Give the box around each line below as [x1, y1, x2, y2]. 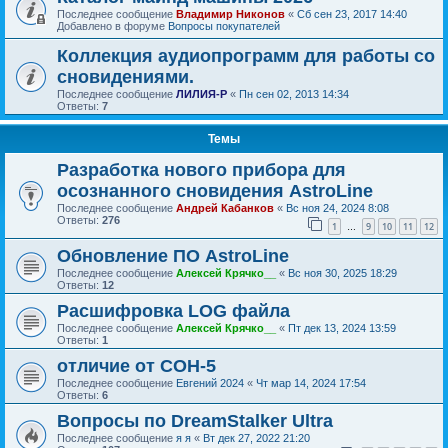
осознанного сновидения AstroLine [57, 181, 373, 201]
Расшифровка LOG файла [57, 300, 290, 321]
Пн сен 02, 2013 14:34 [239, 88, 349, 100]
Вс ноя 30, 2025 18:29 [288, 266, 397, 279]
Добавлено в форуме [57, 20, 168, 32]
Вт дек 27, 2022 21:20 [203, 431, 310, 444]
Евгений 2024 [176, 376, 244, 389]
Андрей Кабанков [176, 202, 274, 214]
